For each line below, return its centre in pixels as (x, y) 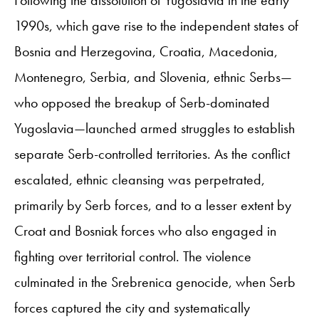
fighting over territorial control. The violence (133, 256)
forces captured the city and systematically (132, 307)
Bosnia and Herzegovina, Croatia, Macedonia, (146, 51)
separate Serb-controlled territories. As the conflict (152, 153)
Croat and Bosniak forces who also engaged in (145, 230)
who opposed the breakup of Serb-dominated (142, 102)
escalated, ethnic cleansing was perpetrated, (140, 179)
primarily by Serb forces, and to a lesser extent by (153, 205)
